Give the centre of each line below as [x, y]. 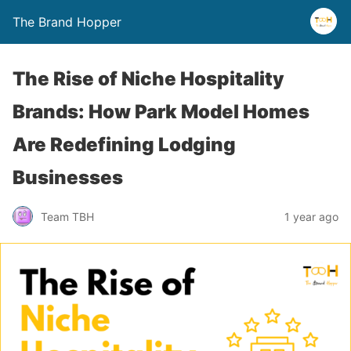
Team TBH [67, 216]
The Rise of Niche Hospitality [148, 79]
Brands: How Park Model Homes [161, 112]
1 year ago [311, 216]
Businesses [68, 177]
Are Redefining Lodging [124, 145]
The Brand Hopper [67, 22]
